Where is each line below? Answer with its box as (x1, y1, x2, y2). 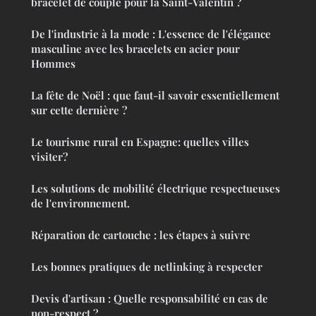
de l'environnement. (31, 196, 130, 211)
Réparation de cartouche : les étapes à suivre (31, 228, 250, 243)
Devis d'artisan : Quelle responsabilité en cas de (31, 291, 268, 306)
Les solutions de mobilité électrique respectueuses (31, 181, 280, 196)
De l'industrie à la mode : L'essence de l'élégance (31, 27, 271, 42)
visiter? (31, 150, 68, 164)
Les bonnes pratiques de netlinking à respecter (31, 260, 262, 274)
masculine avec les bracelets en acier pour (31, 42, 240, 56)
